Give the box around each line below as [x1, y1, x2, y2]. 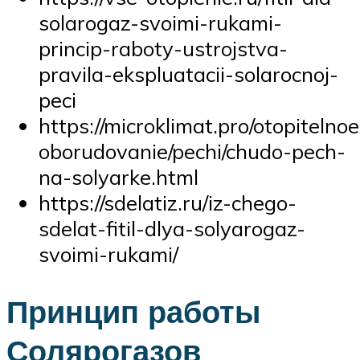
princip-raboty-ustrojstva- [39, 35, 288, 61]
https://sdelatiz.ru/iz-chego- [39, 189, 297, 215]
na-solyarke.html [39, 163, 198, 190]
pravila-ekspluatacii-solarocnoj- [39, 60, 338, 87]
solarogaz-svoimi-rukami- [39, 9, 282, 35]
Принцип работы [6, 292, 260, 332]
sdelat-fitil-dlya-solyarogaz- [39, 215, 305, 241]
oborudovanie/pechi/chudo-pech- [39, 137, 346, 164]
